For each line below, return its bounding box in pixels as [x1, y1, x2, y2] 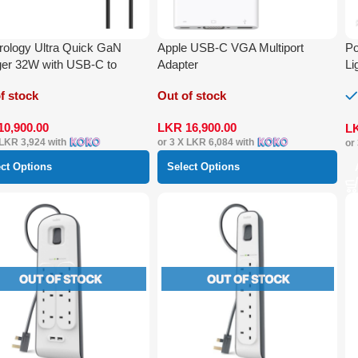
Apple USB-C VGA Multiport [157, 40, 304, 54]
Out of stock [157, 88, 227, 102]
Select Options [167, 160, 241, 173]
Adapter [157, 57, 199, 71]
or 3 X [157, 136, 187, 148]
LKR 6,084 [186, 136, 234, 148]
